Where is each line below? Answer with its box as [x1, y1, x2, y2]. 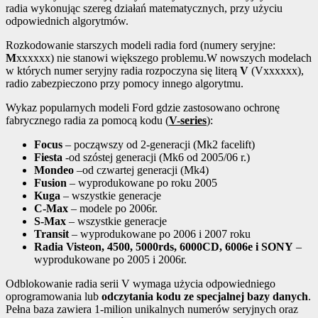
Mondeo [34, 164, 74, 177]
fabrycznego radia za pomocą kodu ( [6, 114, 169, 127]
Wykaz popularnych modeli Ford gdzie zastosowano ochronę [6, 102, 280, 114]
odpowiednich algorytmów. [6, 15, 128, 28]
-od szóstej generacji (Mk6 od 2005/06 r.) [62, 151, 250, 164]
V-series [169, 114, 207, 127]
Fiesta [34, 151, 62, 164]
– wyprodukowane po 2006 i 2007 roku [69, 228, 251, 241]
